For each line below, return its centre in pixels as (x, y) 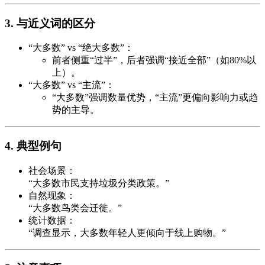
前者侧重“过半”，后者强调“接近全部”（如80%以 (154, 60)
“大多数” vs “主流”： (72, 85)
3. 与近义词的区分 (50, 23)
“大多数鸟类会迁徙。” (75, 208)
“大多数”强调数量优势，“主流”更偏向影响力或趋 (155, 98)
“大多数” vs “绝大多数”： (81, 48)
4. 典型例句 (33, 146)
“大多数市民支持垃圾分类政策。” (99, 183)
